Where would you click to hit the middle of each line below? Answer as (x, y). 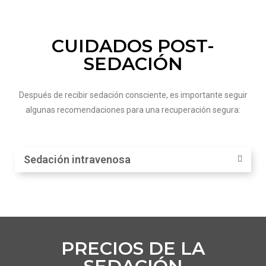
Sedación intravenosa (77, 159)
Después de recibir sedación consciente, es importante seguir (133, 95)
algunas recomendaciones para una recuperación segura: (133, 110)
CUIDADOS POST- (133, 46)
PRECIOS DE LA (133, 248)
